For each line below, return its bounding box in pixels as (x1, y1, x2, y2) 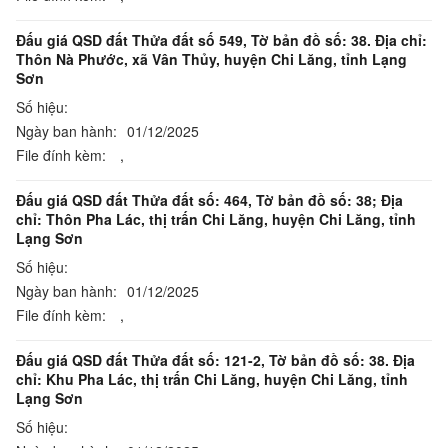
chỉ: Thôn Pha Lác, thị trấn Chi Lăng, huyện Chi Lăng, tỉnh (16, 209, 416, 229)
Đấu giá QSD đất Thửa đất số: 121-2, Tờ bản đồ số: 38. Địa (16, 350, 415, 370)
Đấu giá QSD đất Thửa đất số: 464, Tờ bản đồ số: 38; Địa (16, 190, 403, 210)
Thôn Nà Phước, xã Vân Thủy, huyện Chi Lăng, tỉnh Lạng (16, 49, 407, 69)
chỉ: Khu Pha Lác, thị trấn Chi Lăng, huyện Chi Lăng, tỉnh (16, 369, 408, 389)
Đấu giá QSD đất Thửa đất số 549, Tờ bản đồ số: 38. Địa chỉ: (16, 30, 427, 50)
